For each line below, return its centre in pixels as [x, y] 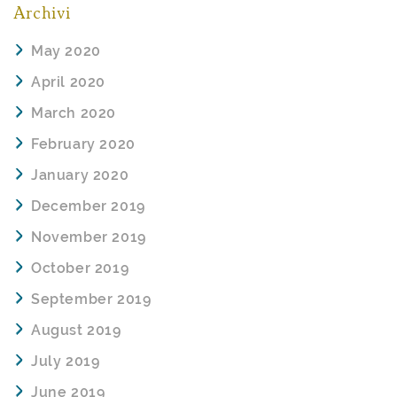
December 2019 [88, 206]
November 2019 [89, 237]
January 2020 [80, 175]
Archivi [42, 14]
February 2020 [83, 144]
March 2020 [74, 113]
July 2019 [66, 362]
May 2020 [66, 51]
